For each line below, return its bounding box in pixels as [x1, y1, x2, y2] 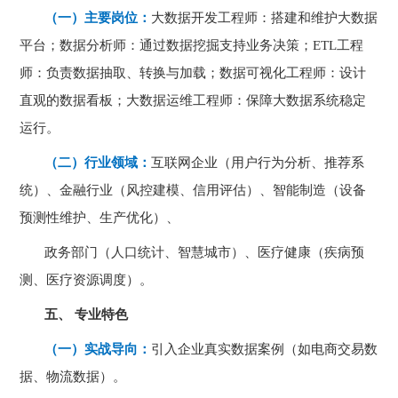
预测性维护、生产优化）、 [20, 211, 180, 225]
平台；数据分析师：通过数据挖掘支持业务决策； [20, 38, 314, 52]
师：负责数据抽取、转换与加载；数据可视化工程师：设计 [20, 66, 367, 80]
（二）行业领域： [44, 155, 152, 170]
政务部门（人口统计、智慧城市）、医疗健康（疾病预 [44, 245, 365, 259]
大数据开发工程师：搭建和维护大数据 [151, 11, 378, 25]
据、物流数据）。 [20, 370, 127, 384]
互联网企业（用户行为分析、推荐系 [151, 155, 365, 170]
